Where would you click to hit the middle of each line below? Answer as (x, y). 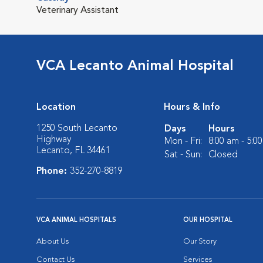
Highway (54, 139)
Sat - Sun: (183, 155)
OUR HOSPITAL (208, 220)
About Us (53, 241)
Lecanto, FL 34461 (73, 151)
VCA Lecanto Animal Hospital (135, 66)
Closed (223, 155)
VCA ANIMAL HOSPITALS (76, 220)
